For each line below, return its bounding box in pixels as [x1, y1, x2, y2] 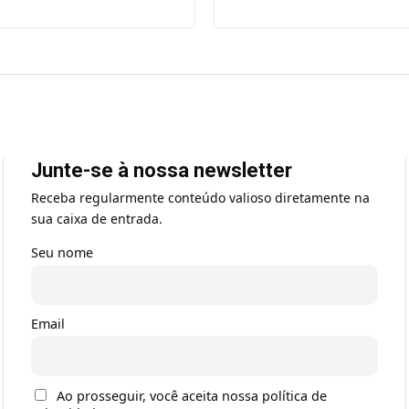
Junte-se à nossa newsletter [31, 159, 292, 183]
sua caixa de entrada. [31, 210, 163, 228]
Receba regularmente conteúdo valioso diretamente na [31, 189, 370, 207]
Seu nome [31, 244, 93, 262]
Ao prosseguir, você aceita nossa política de [57, 387, 328, 405]
